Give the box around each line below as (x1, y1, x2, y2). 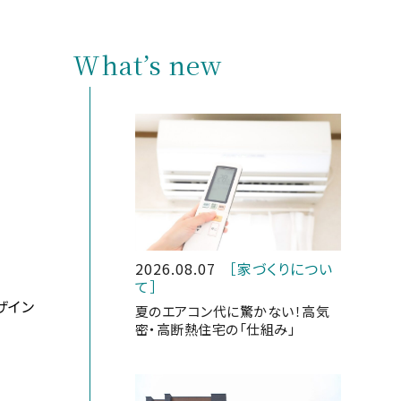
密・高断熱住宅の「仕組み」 (134, 320, 296, 339)
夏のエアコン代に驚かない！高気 (134, 302, 330, 321)
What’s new (72, 47, 222, 82)
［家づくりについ (228, 258, 333, 280)
